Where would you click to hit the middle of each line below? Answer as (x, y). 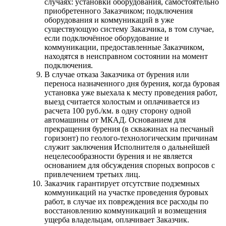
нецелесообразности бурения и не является (118, 156)
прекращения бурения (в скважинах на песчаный (129, 129)
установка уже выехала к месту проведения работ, (131, 92)
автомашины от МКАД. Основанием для (115, 120)
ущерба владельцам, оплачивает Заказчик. (117, 219)
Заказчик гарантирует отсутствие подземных (122, 183)
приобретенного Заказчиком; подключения (119, 11)
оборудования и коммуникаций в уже (109, 20)
